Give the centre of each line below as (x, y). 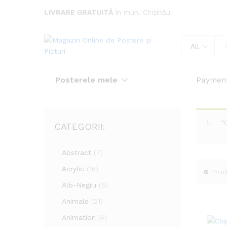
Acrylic (73, 169)
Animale (75, 201)
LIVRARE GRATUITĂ (79, 12)
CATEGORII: (80, 126)
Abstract (77, 153)
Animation (79, 217)
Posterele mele (86, 80)
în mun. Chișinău (142, 12)
